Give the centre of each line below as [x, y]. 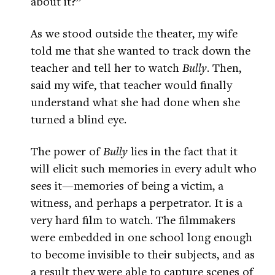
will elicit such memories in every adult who [144, 168]
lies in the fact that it [183, 151]
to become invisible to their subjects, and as [143, 254]
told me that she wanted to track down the [141, 50]
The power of [67, 151]
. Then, [224, 68]
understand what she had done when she [135, 102]
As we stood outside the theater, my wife [134, 33]
